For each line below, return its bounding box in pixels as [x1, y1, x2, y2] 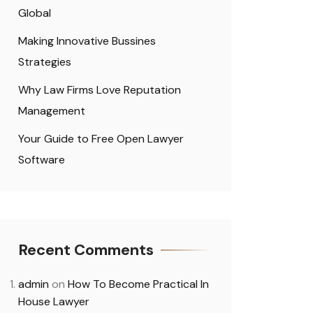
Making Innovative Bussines [18, 34, 156, 48]
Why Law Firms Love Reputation [18, 82, 181, 97]
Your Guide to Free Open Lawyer [18, 131, 184, 146]
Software [18, 152, 65, 167]
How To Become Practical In [68, 277, 209, 291]
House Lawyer [18, 294, 89, 309]
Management [18, 103, 85, 118]
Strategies [18, 54, 71, 69]
